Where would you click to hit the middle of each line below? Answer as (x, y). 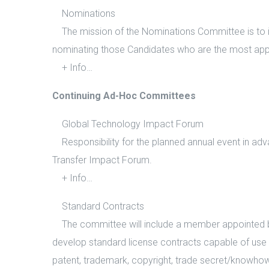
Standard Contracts (98, 206)
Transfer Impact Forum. (102, 160)
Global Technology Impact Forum (128, 124)
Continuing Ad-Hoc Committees (124, 96)
